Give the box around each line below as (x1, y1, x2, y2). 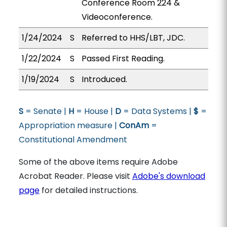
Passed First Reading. (81, 53, 165, 64)
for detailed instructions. (39, 184, 138, 196)
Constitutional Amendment (18, 134, 127, 145)
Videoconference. (81, 11, 153, 23)
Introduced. (81, 73, 127, 85)
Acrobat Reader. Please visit (18, 170, 132, 182)
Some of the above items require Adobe (18, 156, 178, 168)
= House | (73, 105, 115, 117)
